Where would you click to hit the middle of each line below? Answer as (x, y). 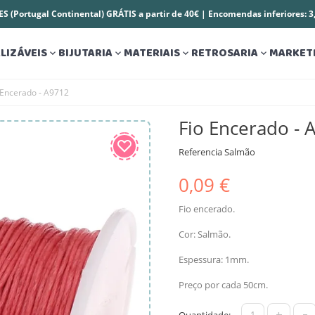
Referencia (200, 152)
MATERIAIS (152, 53)
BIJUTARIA (85, 53)
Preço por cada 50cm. (223, 284)
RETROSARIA (224, 53)
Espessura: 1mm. (214, 259)
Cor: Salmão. (205, 234)
